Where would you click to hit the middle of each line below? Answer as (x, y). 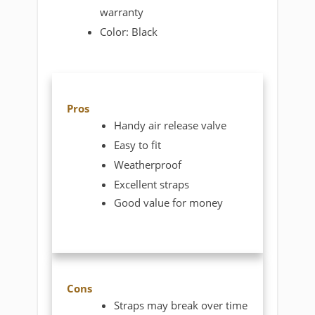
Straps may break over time (181, 305)
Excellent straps (152, 185)
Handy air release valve (171, 126)
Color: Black (129, 32)
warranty (122, 12)
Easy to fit (138, 145)
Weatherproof (148, 165)
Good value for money (169, 203)
